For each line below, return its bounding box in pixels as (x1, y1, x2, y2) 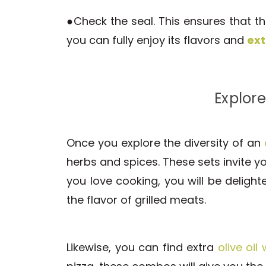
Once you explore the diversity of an (66, 135, 264, 151)
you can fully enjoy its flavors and (66, 33, 247, 48)
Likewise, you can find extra (66, 240, 218, 255)
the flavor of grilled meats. (66, 192, 206, 208)
